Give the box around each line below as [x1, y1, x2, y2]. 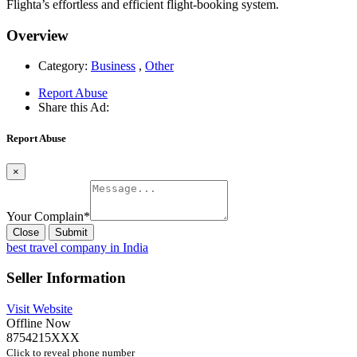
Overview [6, 26, 69, 44]
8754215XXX [6, 331, 80, 345]
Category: [38, 59, 88, 73]
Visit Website [6, 302, 73, 316]
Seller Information [6, 269, 126, 287]
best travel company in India [6, 240, 148, 254]
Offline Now [6, 316, 71, 331]
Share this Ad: [38, 100, 109, 115]
